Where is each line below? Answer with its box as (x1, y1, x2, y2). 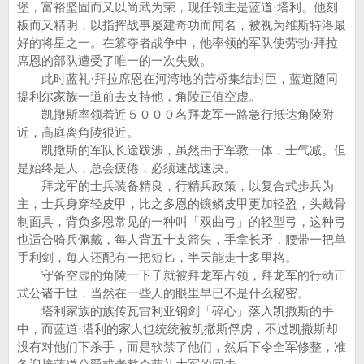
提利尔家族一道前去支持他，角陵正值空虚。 (17, 89, 261, 103)
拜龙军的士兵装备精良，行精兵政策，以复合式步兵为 (17, 179, 334, 193)
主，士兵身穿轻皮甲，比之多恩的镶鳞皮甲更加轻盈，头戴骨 (17, 197, 346, 210)
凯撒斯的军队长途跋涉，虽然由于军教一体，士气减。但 (17, 143, 346, 157)
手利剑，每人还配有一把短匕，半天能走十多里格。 (17, 250, 297, 264)
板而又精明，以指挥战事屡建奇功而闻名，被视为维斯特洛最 (17, 18, 346, 32)
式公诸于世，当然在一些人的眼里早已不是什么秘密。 (17, 286, 310, 300)
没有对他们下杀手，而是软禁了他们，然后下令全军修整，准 (17, 340, 346, 353)
